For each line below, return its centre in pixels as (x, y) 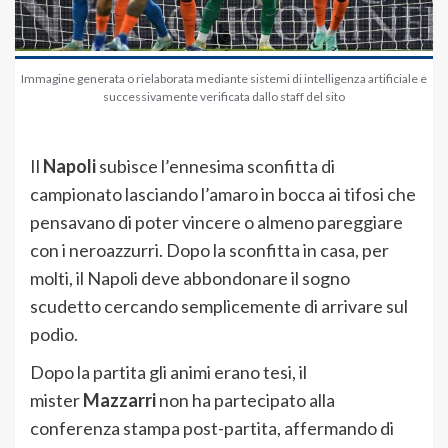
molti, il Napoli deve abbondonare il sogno (190, 278)
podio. (54, 334)
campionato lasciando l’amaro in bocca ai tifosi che (223, 194)
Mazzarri (119, 400)
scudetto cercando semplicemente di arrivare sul (219, 306)
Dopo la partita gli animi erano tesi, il (168, 372)
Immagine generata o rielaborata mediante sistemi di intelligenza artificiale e (224, 79)
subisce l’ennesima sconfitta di (215, 166)
